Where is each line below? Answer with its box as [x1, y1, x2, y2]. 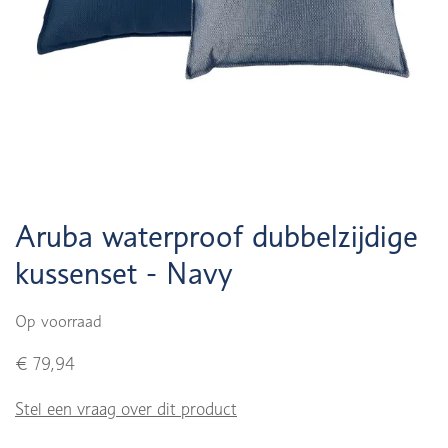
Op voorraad [15, 312, 102, 331]
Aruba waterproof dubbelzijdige [15, 218, 418, 254]
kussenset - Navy [15, 255, 233, 291]
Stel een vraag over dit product [15, 399, 237, 419]
